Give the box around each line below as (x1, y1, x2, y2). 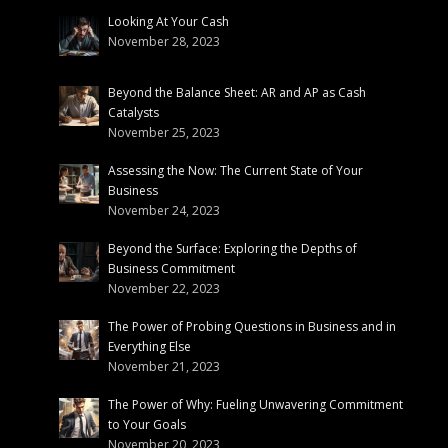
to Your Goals (107, 415, 186, 433)
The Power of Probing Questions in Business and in (107, 317, 396, 335)
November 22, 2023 (107, 279, 220, 297)
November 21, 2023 (107, 357, 220, 375)
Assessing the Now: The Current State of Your (107, 161, 363, 179)
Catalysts (107, 103, 159, 121)
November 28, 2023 (107, 33, 220, 51)
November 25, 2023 (107, 123, 220, 141)
